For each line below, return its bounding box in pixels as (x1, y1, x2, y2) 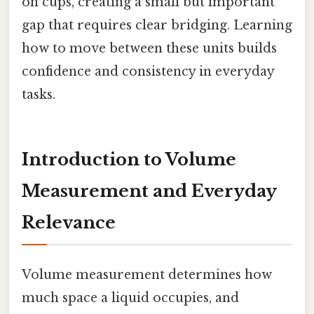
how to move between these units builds (22, 40, 277, 56)
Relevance (22, 212, 116, 233)
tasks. (22, 86, 55, 102)
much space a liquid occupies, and (22, 289, 239, 306)
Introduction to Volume (22, 149, 236, 170)
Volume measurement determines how (22, 266, 272, 282)
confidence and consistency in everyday (22, 63, 274, 79)
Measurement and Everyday (22, 180, 277, 201)
